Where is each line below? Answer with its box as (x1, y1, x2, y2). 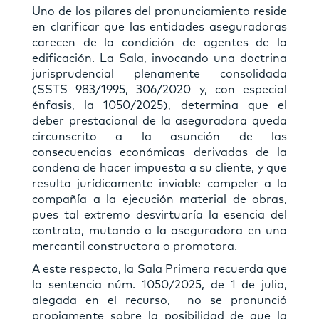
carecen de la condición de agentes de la (32, 36, 287, 48)
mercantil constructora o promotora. (32, 240, 237, 252)
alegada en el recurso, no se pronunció (32, 294, 287, 306)
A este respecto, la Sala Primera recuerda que (32, 263, 287, 275)
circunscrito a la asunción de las (32, 130, 287, 142)
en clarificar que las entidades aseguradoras (32, 21, 287, 33)
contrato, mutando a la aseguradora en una (32, 224, 287, 236)
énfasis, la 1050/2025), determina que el (32, 99, 287, 111)
